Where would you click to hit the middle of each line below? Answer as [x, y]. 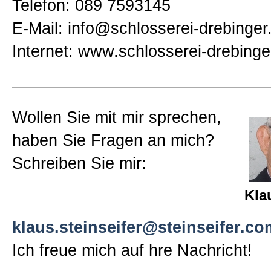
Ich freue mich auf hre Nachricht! [132, 250]
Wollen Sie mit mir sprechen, [117, 117]
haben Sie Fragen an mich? [113, 140]
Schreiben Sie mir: [79, 163]
